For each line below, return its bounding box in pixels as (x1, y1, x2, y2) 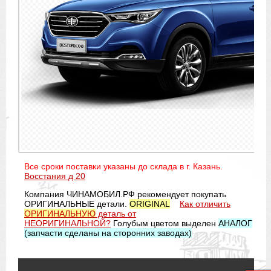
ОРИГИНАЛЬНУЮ (24, 208, 96, 218)
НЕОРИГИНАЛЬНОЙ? (24, 218, 111, 228)
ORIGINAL (129, 198, 170, 209)
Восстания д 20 (24, 171, 85, 181)
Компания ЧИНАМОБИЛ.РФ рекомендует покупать (24, 189, 226, 199)
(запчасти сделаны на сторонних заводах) (24, 227, 192, 238)
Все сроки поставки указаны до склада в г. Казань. (24, 161, 223, 171)
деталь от (96, 208, 136, 218)
